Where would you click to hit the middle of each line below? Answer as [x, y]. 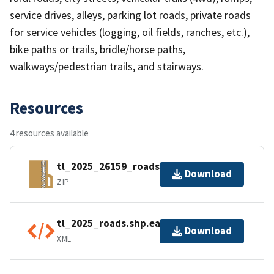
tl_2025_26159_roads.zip [117, 167]
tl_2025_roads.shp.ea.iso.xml [128, 224]
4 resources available [49, 133]
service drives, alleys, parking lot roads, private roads [130, 15]
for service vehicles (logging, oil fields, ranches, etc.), [130, 32]
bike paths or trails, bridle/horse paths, [98, 49]
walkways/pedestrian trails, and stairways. [107, 66]
